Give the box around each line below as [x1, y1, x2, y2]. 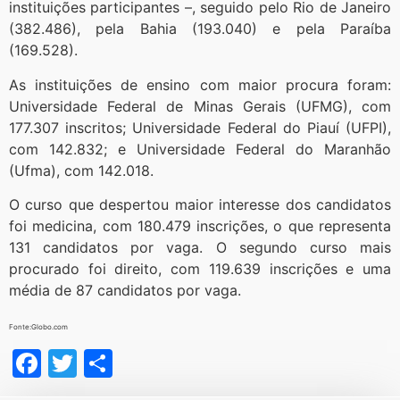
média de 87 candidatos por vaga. [9, 280, 241, 299]
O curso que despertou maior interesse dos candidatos [9, 195, 391, 213]
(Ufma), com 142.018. [9, 161, 154, 179]
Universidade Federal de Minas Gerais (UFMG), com [9, 96, 391, 115]
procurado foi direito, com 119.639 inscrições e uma [9, 259, 391, 278]
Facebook [41, 346, 174, 381]
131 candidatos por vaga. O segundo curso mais [9, 237, 391, 256]
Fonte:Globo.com [9, 322, 68, 332]
